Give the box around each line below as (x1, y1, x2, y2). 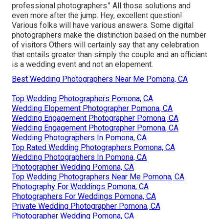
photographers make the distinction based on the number (12, 30, 206, 40)
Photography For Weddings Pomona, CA (12, 181, 149, 191)
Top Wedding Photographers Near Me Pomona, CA (12, 172, 184, 181)
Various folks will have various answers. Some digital (12, 20, 194, 30)
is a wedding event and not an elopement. (12, 59, 153, 69)
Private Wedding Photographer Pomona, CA (12, 201, 160, 211)
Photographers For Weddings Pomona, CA (12, 191, 156, 201)
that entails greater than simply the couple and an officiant (12, 49, 207, 59)
